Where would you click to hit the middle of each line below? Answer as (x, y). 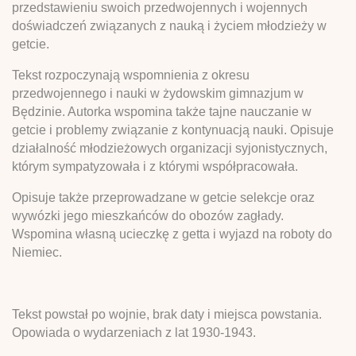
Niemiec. (37, 252)
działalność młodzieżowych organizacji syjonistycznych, (170, 148)
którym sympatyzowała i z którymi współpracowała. (155, 166)
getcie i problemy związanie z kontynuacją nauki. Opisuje (173, 130)
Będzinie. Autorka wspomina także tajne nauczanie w (162, 111)
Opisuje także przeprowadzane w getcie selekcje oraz (163, 197)
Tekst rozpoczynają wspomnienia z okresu (131, 75)
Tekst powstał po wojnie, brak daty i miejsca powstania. (167, 314)
